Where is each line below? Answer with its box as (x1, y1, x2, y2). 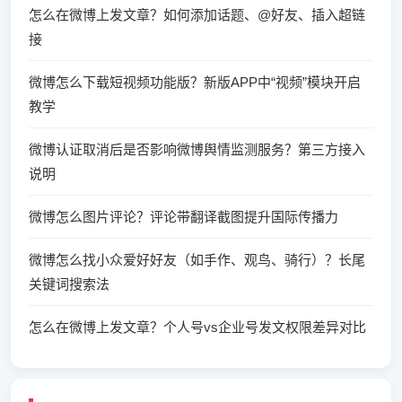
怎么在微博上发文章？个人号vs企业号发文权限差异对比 (29, 319, 366, 335)
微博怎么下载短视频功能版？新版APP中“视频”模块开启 (29, 74, 361, 90)
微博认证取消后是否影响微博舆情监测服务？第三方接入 (29, 142, 365, 157)
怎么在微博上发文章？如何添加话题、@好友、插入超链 (29, 7, 365, 22)
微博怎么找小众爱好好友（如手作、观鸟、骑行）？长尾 (29, 252, 365, 267)
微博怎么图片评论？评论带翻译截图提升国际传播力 (29, 209, 338, 224)
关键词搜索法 (29, 276, 109, 292)
